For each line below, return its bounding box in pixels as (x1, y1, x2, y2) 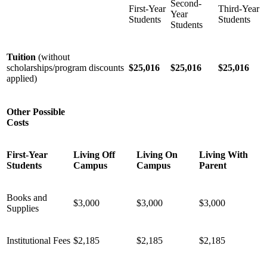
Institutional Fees (7, 235, 70, 246)
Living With (199, 149, 248, 160)
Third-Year (218, 3, 259, 14)
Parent (199, 160, 226, 170)
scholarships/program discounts (7, 62, 124, 73)
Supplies (7, 203, 41, 213)
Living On (136, 149, 178, 160)
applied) (7, 73, 37, 83)
